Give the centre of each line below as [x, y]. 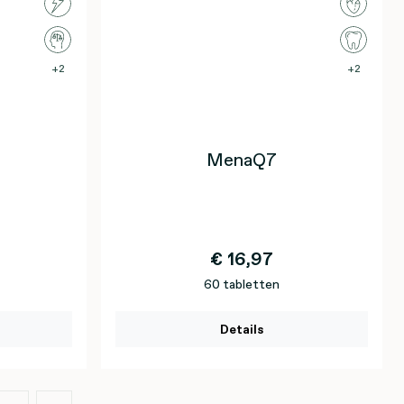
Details [242, 329]
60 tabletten [242, 284]
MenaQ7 [242, 160]
